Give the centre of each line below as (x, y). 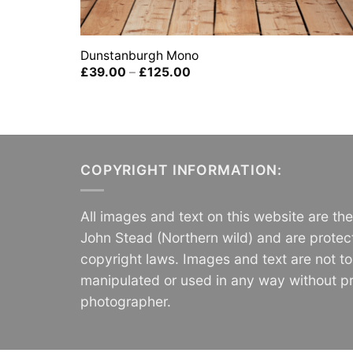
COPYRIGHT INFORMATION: (182, 169)
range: (208, 84)
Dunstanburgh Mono (139, 55)
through (212, 107)
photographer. (126, 301)
